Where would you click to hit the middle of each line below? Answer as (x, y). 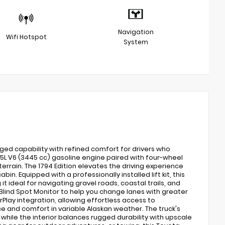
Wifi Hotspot (26, 37)
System (136, 42)
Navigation (136, 32)
